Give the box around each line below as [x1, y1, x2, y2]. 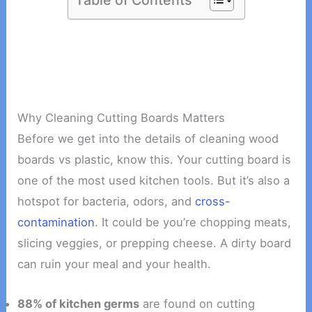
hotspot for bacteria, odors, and [17, 194, 196, 209]
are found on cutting [139, 296, 256, 311]
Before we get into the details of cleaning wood [17, 132, 279, 146]
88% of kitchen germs [17, 296, 140, 311]
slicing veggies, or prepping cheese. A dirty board [17, 236, 292, 251]
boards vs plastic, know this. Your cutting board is [17, 153, 292, 167]
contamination [17, 215, 95, 230]
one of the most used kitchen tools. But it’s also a [17, 173, 290, 188]
